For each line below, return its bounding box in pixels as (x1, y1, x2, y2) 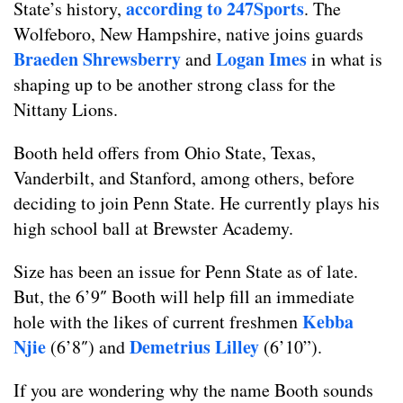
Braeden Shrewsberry (13, 46, 181, 73)
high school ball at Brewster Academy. (13, 216, 293, 241)
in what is (307, 47, 382, 72)
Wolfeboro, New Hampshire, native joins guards (13, 22, 363, 47)
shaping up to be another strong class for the (13, 72, 336, 97)
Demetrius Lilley (130, 334, 259, 361)
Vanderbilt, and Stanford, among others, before (13, 166, 354, 191)
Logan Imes (216, 46, 307, 73)
